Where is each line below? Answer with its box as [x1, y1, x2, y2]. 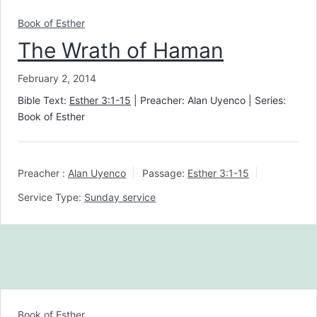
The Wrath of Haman [18, 37, 224, 63]
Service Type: [18, 191, 81, 204]
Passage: [142, 167, 185, 180]
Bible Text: [18, 93, 69, 106]
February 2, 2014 [18, 71, 96, 84]
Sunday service [84, 191, 156, 204]
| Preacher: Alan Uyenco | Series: [131, 93, 286, 106]
